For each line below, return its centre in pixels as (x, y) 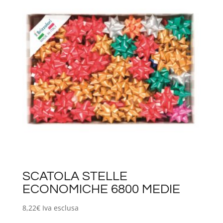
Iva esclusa (60, 208)
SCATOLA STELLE (75, 176)
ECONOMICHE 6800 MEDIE (101, 189)
